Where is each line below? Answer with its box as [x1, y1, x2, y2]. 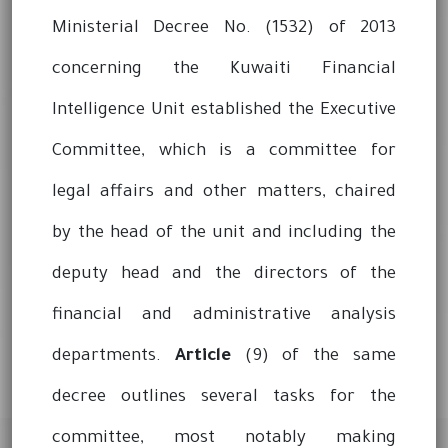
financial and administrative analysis [52, 306, 396, 326]
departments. [52, 347, 175, 367]
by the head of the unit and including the [52, 224, 396, 244]
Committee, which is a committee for [52, 142, 396, 162]
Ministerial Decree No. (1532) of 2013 [52, 19, 396, 39]
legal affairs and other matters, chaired [52, 183, 396, 203]
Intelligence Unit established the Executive [52, 101, 396, 121]
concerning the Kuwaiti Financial [52, 60, 396, 80]
